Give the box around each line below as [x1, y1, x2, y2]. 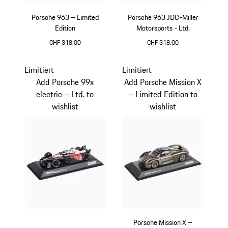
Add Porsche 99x [36, 76, 94, 89]
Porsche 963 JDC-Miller [127, 11, 198, 23]
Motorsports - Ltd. [136, 22, 190, 34]
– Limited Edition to [128, 88, 198, 101]
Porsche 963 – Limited [31, 11, 99, 23]
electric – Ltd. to [36, 88, 94, 101]
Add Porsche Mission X [124, 76, 202, 89]
